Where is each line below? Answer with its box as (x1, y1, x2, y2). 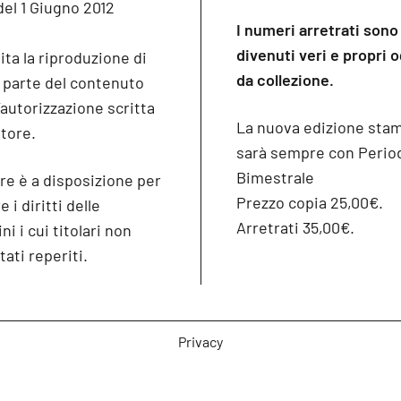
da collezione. (236, 70, 334, 90)
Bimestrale (236, 167, 314, 187)
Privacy (178, 333, 223, 350)
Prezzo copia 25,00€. (236, 192, 383, 212)
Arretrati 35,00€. (236, 218, 354, 237)
